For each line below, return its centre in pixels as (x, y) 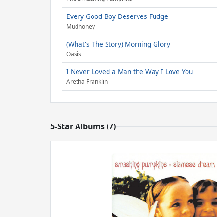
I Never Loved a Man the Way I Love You (130, 71)
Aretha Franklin (87, 82)
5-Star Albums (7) (83, 126)
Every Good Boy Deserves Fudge (117, 16)
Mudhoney (81, 27)
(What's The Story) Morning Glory (118, 44)
